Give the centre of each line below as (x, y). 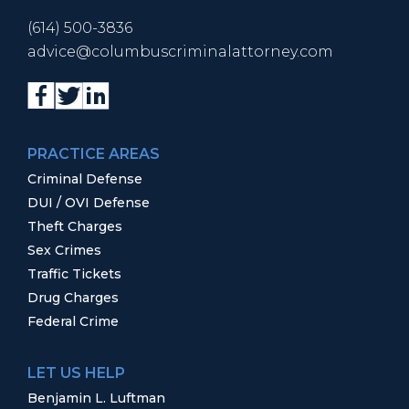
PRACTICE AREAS (94, 154)
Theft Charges (75, 227)
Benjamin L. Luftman (96, 399)
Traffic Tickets (74, 274)
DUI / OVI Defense (89, 203)
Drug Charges (73, 298)
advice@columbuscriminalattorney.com (180, 52)
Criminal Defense (85, 179)
